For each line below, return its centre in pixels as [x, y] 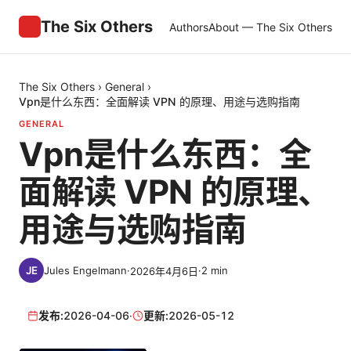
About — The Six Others [270, 27]
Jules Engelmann [85, 270]
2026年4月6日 [164, 271]
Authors [189, 27]
